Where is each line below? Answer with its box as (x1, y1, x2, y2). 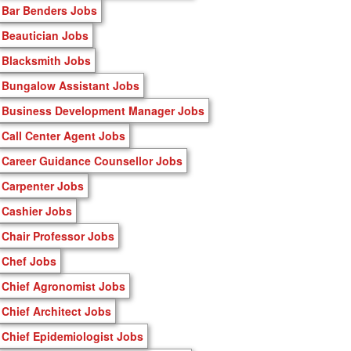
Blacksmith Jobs (2, 52, 91, 68)
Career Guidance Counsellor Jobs (2, 152, 183, 168)
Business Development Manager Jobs (2, 102, 204, 118)
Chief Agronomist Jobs (2, 277, 125, 294)
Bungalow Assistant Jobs (2, 77, 139, 93)
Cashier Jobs (2, 202, 72, 219)
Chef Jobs (2, 252, 56, 269)
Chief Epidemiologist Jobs (2, 327, 143, 344)
